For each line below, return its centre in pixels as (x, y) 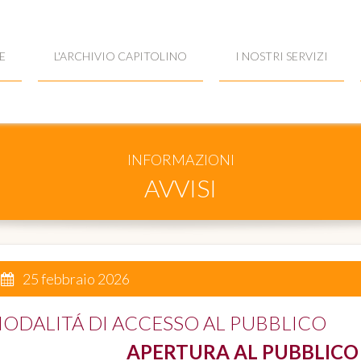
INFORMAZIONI (180, 159)
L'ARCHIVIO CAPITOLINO (120, 56)
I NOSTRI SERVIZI (282, 56)
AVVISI (180, 187)
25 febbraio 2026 (77, 278)
